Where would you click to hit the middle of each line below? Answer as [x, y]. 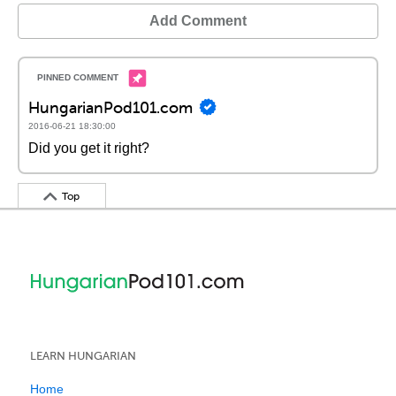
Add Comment [198, 21]
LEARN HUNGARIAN [83, 356]
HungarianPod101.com [110, 107]
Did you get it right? [89, 148]
